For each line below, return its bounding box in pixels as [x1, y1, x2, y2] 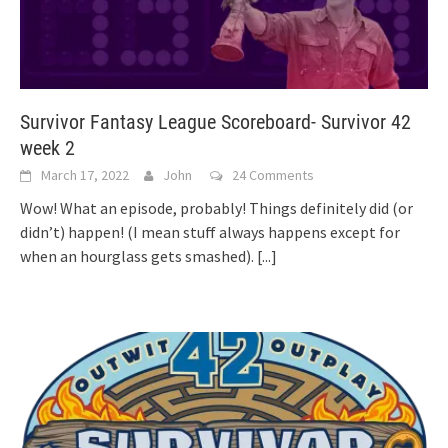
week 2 [20, 135, 75, 160]
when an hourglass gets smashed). [20, 245, 257, 266]
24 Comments [232, 165, 314, 184]
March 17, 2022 [41, 165, 129, 184]
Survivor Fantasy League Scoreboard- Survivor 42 [20, 109, 411, 134]
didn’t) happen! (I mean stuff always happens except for [20, 221, 400, 242]
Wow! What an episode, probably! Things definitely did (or [20, 197, 413, 218]
